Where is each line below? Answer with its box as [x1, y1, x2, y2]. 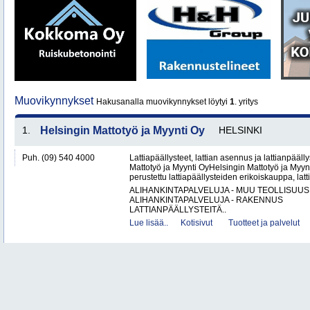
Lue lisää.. [129, 218, 168, 228]
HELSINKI [219, 125, 262, 136]
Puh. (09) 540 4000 [22, 153, 95, 163]
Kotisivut [181, 218, 212, 228]
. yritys [235, 97, 258, 107]
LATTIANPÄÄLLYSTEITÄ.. [129, 205, 226, 215]
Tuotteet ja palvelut [228, 218, 300, 228]
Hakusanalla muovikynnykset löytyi [96, 97, 230, 107]
